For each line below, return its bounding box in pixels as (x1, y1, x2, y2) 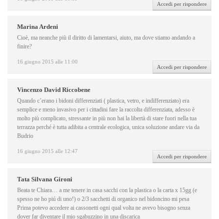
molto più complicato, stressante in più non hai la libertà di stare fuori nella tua (17, 115, 197, 122)
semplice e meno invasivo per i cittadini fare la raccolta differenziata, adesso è (17, 106, 195, 113)
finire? (17, 43, 32, 50)
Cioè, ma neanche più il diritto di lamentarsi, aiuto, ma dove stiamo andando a (17, 34, 195, 42)
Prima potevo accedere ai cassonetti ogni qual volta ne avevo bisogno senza (17, 204, 190, 212)
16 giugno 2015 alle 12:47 (17, 148, 78, 154)
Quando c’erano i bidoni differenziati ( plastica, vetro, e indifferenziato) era (17, 97, 189, 105)
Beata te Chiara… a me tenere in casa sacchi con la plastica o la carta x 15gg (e (17, 187, 197, 194)
